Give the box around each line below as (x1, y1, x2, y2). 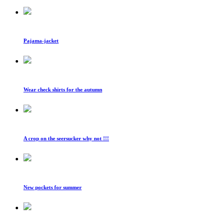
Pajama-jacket (23, 37, 59, 44)
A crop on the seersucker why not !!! (23, 135, 109, 141)
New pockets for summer (23, 184, 82, 190)
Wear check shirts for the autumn (23, 86, 102, 92)
